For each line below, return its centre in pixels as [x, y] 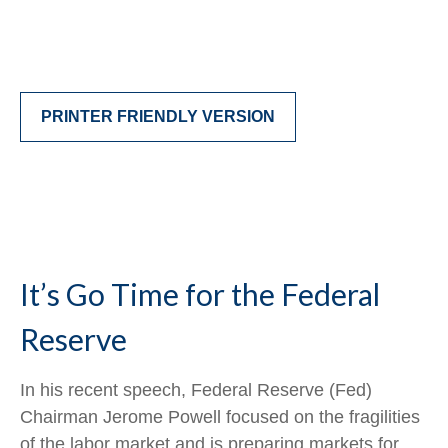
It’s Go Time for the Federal [200, 294]
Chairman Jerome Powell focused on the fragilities [220, 417]
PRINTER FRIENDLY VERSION [158, 116]
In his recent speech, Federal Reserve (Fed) [196, 390]
